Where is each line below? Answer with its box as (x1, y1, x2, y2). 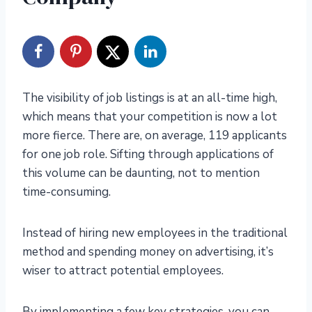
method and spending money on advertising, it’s (22, 244, 274, 260)
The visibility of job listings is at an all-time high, (22, 90, 277, 107)
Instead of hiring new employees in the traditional (22, 225, 288, 242)
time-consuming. (22, 184, 111, 201)
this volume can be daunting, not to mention (22, 165, 260, 182)
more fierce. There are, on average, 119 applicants (22, 127, 287, 144)
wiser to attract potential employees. (22, 263, 224, 279)
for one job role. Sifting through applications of (22, 146, 274, 163)
